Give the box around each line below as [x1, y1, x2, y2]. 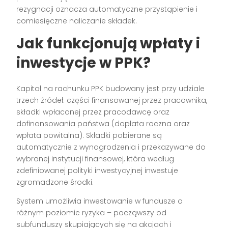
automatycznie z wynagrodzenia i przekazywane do [16, 141, 206, 152]
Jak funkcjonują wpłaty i [16, 33, 201, 53]
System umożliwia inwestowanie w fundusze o [16, 195, 183, 206]
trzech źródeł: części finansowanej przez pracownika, [16, 95, 208, 105]
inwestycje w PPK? [16, 52, 151, 73]
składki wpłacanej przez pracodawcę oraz [16, 106, 170, 117]
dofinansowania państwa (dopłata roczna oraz [16, 118, 190, 129]
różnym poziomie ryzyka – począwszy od [16, 207, 167, 218]
